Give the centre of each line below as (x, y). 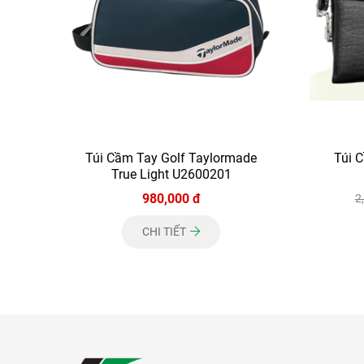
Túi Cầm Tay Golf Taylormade (171, 158)
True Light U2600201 (171, 174)
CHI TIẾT (166, 231)
